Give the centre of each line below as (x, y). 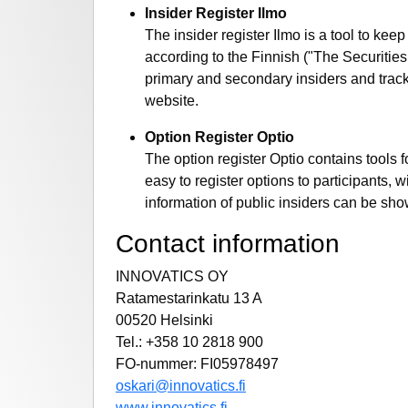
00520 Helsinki (164, 321)
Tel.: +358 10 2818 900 (189, 342)
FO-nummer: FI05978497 (197, 364)
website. (172, 101)
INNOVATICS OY (172, 277)
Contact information (228, 244)
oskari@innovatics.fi (181, 386)
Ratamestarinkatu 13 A (189, 299)
